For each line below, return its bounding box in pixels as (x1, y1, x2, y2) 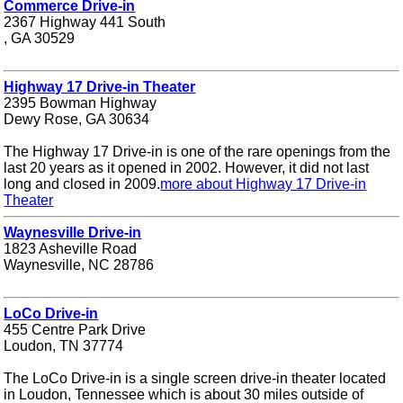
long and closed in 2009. (4, 175, 161, 192)
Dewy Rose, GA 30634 (4, 111, 150, 127)
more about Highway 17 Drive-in (160, 175, 367, 192)
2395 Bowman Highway (4, 94, 157, 111)
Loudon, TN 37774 (4, 337, 124, 354)
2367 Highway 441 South (4, 13, 166, 30)
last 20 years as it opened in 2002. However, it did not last (4, 159, 370, 175)
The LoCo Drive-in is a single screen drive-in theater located (4, 370, 387, 386)
